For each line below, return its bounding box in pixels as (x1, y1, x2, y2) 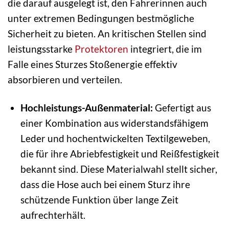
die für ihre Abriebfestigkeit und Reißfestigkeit (20, 147, 219, 159)
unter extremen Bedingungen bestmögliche (8, 12, 194, 24)
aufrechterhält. (20, 209, 85, 221)
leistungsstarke (8, 42, 75, 55)
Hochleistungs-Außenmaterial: (20, 101, 153, 113)
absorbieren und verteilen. (8, 73, 122, 85)
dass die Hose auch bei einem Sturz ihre (20, 178, 190, 190)
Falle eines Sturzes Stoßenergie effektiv (8, 58, 177, 70)
